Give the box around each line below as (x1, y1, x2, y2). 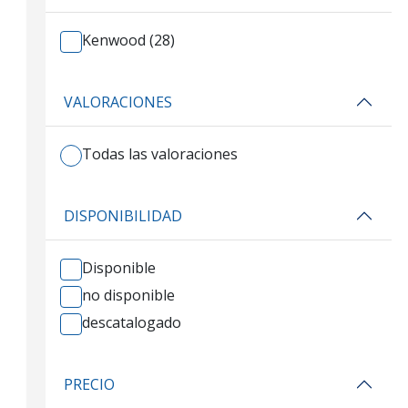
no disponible (82, 285, 175, 305)
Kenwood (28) (82, 30, 175, 50)
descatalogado (82, 312, 181, 332)
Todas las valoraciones (82, 144, 238, 164)
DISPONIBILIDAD (64, 205, 182, 226)
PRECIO (64, 373, 115, 394)
